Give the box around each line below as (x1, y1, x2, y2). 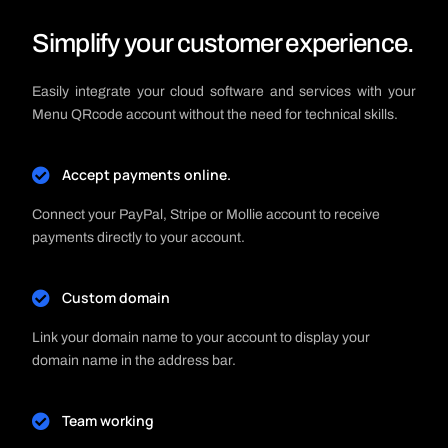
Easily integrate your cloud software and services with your (32, 83, 416, 99)
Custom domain (62, 287, 171, 307)
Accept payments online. (62, 164, 232, 184)
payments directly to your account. (32, 229, 246, 245)
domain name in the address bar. (32, 352, 237, 368)
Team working (62, 410, 155, 430)
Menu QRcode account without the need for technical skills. (32, 106, 399, 122)
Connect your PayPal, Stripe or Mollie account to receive (32, 206, 381, 222)
